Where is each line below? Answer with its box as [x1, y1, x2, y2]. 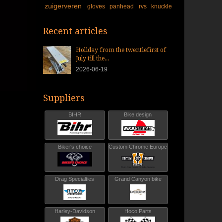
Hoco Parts [124, 208, 152, 214]
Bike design [124, 111, 152, 117]
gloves [87, 2, 107, 10]
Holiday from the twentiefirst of [76, 46, 166, 54]
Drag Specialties [55, 175, 95, 182]
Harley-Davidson [54, 208, 95, 214]
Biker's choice [57, 143, 92, 150]
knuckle [151, 2, 172, 10]
